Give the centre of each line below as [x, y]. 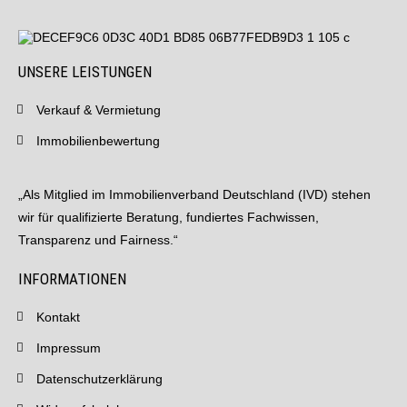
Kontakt [58, 317]
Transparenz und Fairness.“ [98, 240]
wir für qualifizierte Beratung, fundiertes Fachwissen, [169, 217]
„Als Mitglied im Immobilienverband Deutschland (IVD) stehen [194, 194]
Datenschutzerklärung [99, 379]
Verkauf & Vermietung [99, 110]
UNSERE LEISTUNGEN [85, 72]
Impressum [69, 348]
